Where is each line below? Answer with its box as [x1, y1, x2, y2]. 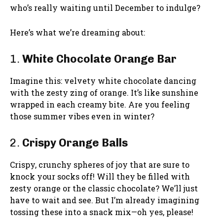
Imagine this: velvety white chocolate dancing [10, 75, 196, 86]
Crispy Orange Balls [22, 136, 128, 149]
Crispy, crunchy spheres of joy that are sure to [10, 159, 189, 170]
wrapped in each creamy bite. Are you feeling [10, 99, 190, 110]
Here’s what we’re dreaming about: [10, 27, 145, 37]
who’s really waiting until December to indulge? [10, 2, 200, 13]
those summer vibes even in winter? [10, 110, 154, 121]
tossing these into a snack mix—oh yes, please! [10, 206, 193, 217]
